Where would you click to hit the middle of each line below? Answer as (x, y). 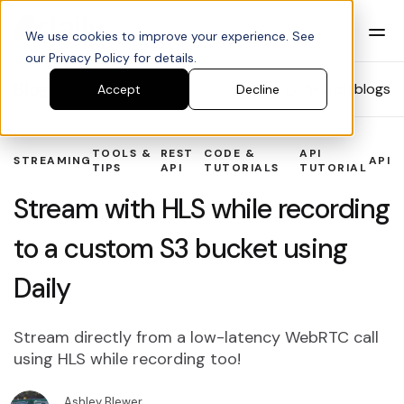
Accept (119, 90)
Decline (258, 90)
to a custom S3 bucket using (180, 248)
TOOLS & (121, 153)
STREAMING (53, 161)
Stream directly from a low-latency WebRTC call (196, 337)
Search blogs (348, 89)
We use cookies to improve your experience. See (170, 36)
